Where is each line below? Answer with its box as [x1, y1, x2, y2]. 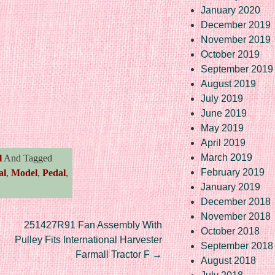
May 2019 [201, 122, 244, 133]
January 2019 [201, 181, 260, 192]
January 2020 [201, 4, 260, 15]
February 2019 [201, 166, 265, 177]
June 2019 [201, 107, 247, 118]
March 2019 [201, 152, 252, 163]
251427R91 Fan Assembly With [24, 219, 162, 230]
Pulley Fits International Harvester [15, 234, 162, 245]
